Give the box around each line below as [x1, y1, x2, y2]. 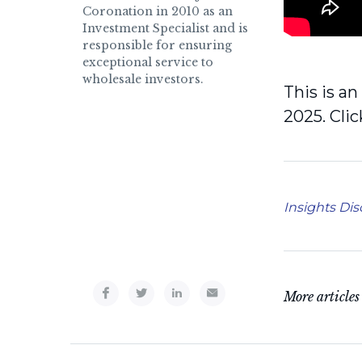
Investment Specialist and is [82, 21, 248, 36]
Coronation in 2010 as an [82, 4, 233, 19]
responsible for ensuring [82, 38, 232, 53]
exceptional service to [82, 55, 213, 69]
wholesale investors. [82, 72, 204, 86]
